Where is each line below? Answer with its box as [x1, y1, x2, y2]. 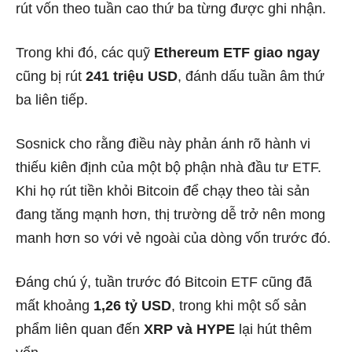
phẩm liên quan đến [16, 321, 144, 338]
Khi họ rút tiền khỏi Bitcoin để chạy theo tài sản [16, 183, 310, 200]
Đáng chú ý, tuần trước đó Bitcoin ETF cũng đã [16, 274, 312, 291]
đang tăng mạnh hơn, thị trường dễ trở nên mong [16, 207, 325, 223]
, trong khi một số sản [171, 298, 306, 314]
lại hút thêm [235, 321, 312, 338]
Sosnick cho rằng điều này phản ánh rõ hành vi [16, 136, 310, 152]
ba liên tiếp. [16, 92, 88, 108]
